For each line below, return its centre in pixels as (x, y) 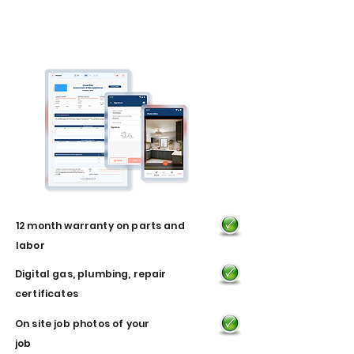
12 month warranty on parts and (100, 226)
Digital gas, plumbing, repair (91, 274)
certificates (47, 294)
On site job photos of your (83, 324)
